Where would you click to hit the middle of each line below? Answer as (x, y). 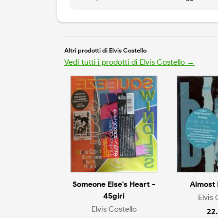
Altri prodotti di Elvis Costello (105, 51)
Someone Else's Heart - (114, 184)
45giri (114, 196)
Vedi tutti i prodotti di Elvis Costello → (129, 62)
